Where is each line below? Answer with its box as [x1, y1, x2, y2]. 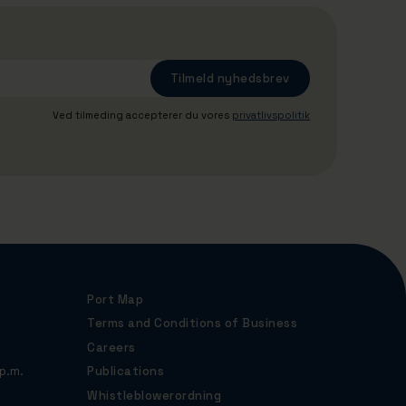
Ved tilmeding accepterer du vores [53, 108, 233, 121]
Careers [87, 339, 136, 355]
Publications [87, 363, 165, 380]
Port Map [87, 291, 144, 307]
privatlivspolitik [232, 108, 311, 121]
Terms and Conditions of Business [87, 315, 298, 332]
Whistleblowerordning [87, 387, 222, 403]
